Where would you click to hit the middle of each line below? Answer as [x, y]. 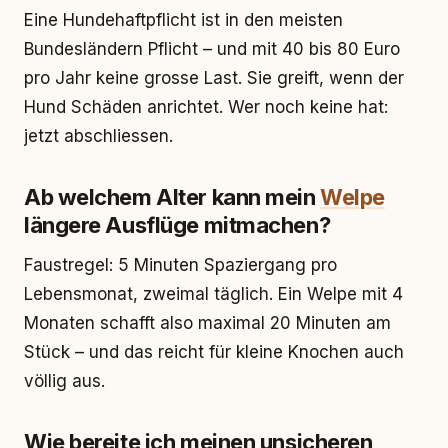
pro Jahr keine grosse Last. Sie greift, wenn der [214, 78]
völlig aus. [64, 381]
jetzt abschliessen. [98, 136]
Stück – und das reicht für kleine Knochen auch [214, 352]
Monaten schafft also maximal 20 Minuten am [207, 323]
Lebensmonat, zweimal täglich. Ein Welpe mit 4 [213, 294]
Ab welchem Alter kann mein [172, 197]
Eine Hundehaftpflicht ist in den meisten [183, 20]
